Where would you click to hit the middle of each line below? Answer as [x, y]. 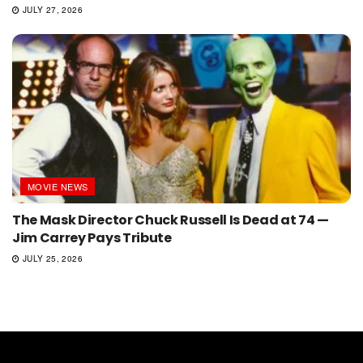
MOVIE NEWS [58, 186]
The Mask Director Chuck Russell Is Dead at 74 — [171, 220]
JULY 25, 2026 [51, 258]
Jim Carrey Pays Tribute [92, 237]
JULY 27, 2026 [51, 9]
